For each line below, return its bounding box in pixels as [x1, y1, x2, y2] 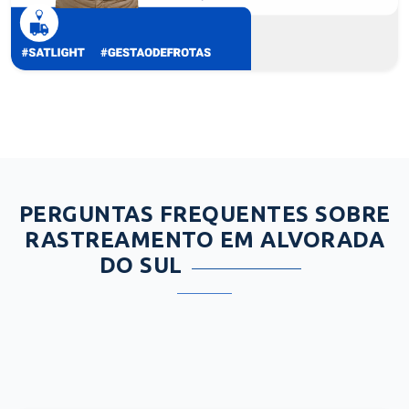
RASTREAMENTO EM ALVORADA [25, 226, 384, 252]
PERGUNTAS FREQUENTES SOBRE [18, 201, 391, 226]
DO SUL [99, 252, 183, 278]
